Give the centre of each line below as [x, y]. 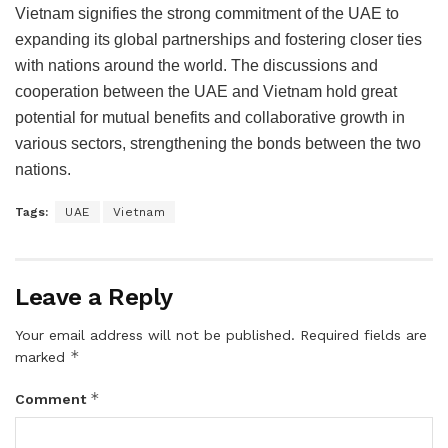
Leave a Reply [94, 296]
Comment [52, 398]
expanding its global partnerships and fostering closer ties [218, 39]
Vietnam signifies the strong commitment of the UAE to [207, 13]
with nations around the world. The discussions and [196, 65]
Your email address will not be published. [155, 334]
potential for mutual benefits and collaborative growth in [210, 117]
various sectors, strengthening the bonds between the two [218, 143]
